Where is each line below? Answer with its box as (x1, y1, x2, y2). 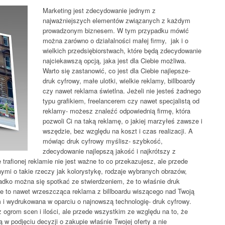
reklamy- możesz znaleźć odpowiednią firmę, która (43, 106, 190, 116)
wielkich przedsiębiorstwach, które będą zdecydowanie (43, 46, 201, 55)
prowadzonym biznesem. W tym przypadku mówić (43, 26, 189, 35)
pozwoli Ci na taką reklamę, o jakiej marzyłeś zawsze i (43, 116, 202, 126)
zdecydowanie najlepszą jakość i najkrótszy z (43, 146, 176, 156)
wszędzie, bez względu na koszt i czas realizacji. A (43, 126, 193, 136)
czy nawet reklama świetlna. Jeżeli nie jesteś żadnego (43, 86, 201, 95)
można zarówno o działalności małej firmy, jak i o (43, 36, 188, 45)
